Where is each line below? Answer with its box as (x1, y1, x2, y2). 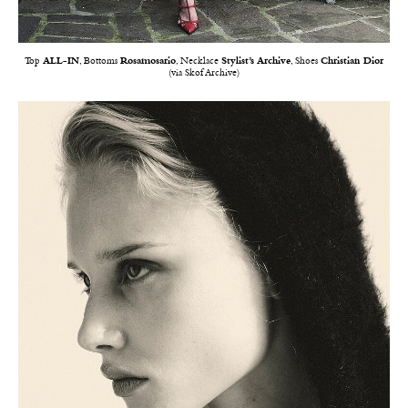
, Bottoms (79, 56, 120, 66)
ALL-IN (43, 56, 79, 66)
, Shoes (291, 56, 321, 66)
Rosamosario (120, 56, 176, 66)
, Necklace (176, 56, 221, 66)
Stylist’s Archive (221, 56, 291, 66)
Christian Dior (321, 56, 383, 66)
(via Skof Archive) (168, 68, 240, 78)
